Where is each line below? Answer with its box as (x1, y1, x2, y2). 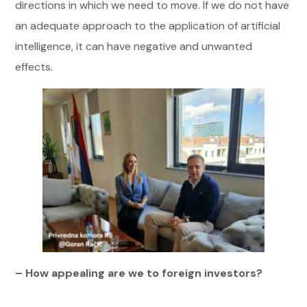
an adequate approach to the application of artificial (15, 19, 281, 33)
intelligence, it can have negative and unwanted (15, 39, 253, 53)
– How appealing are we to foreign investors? (15, 265, 263, 280)
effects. (15, 60, 53, 74)
